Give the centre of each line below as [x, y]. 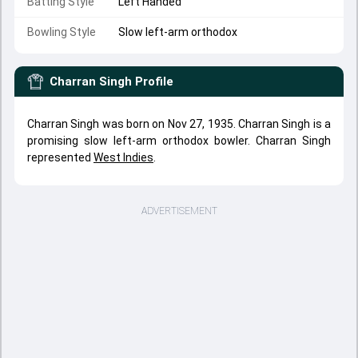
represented [60, 157]
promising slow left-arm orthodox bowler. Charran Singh [179, 141]
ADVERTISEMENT [179, 211]
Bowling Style [62, 32]
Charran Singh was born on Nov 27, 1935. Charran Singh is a [179, 124]
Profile [154, 82]
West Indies [123, 157]
